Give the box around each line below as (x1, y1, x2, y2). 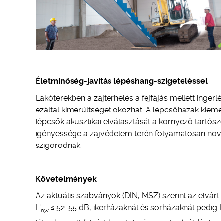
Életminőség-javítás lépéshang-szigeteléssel (36, 76, 208, 86)
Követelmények (36, 174, 97, 184)
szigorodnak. (36, 141, 82, 150)
